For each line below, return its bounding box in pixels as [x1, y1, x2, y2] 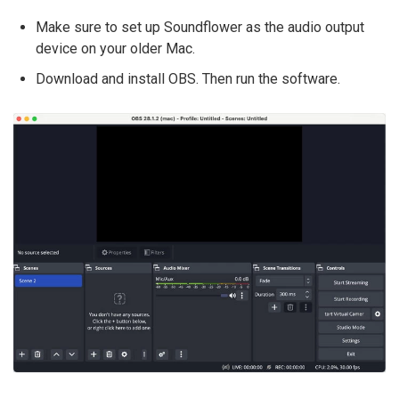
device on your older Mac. [36, 39, 195, 57]
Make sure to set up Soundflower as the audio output [36, 18, 364, 36]
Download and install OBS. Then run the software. [36, 69, 340, 87]
